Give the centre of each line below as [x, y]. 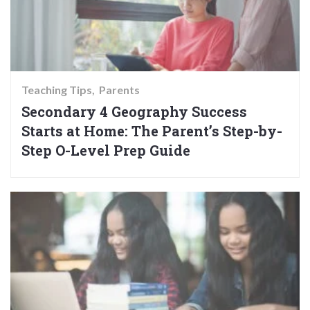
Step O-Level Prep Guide [106, 150]
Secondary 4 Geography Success [134, 111]
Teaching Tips [57, 89]
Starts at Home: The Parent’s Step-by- [152, 130]
